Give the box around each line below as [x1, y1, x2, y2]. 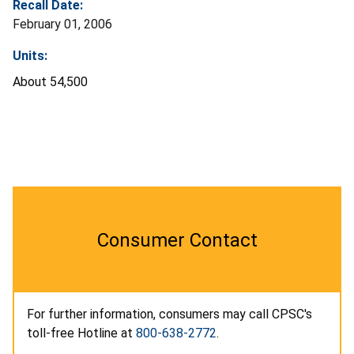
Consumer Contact [96, 228, 258, 251]
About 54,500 [13, 73, 88, 89]
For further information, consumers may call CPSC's [27, 306, 312, 322]
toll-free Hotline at [27, 325, 136, 341]
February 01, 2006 [13, 16, 112, 32]
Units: [13, 47, 47, 63]
